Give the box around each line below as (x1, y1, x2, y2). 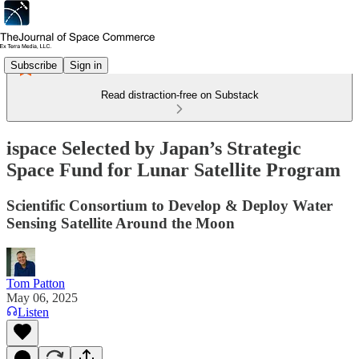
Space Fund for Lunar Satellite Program (6, 159, 341, 180)
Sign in (70, 58, 102, 71)
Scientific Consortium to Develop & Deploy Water (6, 196, 333, 214)
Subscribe (10, 58, 57, 71)
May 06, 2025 (6, 290, 78, 305)
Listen (18, 305, 49, 319)
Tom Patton (6, 276, 65, 290)
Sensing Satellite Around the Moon (6, 214, 235, 232)
